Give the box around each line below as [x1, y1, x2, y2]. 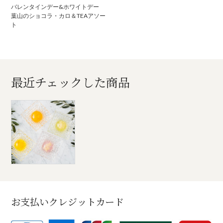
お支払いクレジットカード [11, 194, 124, 208]
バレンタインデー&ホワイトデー [11, 3, 100, 11]
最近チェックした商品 [11, 73, 130, 91]
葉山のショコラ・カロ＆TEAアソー [11, 12, 106, 20]
